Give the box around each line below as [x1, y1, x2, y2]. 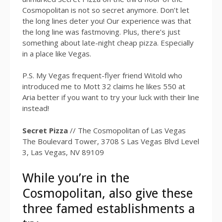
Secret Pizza [22, 125, 68, 135]
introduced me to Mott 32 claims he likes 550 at [22, 81, 185, 92]
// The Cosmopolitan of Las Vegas [68, 125, 186, 135]
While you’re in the [22, 170, 129, 185]
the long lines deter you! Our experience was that [22, 15, 191, 26]
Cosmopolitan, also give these [22, 185, 193, 201]
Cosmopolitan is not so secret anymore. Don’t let [22, 4, 189, 15]
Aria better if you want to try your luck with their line [22, 92, 199, 103]
